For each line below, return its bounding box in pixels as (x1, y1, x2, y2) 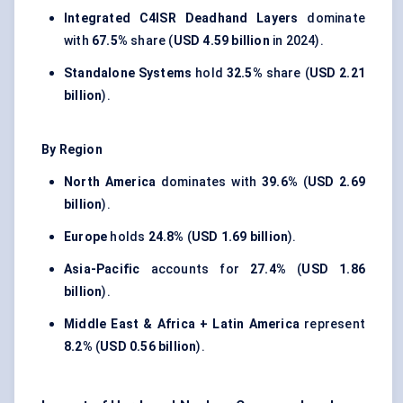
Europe (64, 229, 108, 245)
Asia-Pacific (64, 262, 140, 277)
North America (64, 175, 157, 190)
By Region (41, 142, 103, 157)
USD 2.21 (309, 66, 365, 81)
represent (300, 317, 366, 332)
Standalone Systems (64, 66, 193, 81)
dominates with (156, 175, 262, 190)
